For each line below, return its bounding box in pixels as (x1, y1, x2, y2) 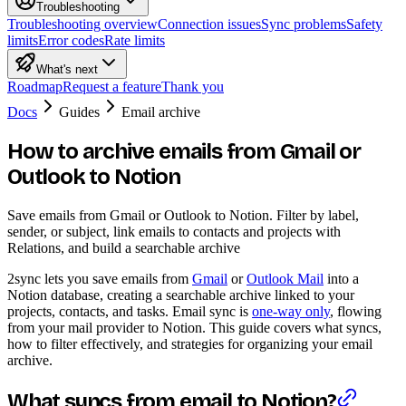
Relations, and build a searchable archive (7, 239, 240, 256)
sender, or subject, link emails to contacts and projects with (7, 223, 341, 239)
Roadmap (7, 79, 63, 94)
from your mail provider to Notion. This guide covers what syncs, (7, 319, 382, 335)
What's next (36, 63, 98, 76)
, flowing (330, 303, 382, 319)
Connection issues (158, 16, 261, 32)
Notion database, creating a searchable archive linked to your (7, 286, 354, 303)
